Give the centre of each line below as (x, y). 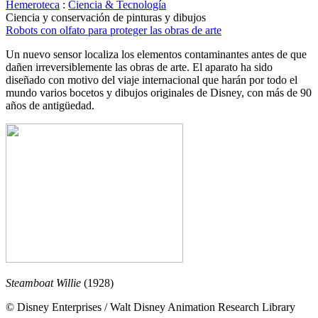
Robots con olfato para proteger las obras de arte (114, 30)
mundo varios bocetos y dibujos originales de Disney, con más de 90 (159, 93)
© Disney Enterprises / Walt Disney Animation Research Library (150, 307)
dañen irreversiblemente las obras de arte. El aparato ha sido (139, 67)
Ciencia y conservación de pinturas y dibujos (106, 17)
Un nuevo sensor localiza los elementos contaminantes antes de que (156, 54)
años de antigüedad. (50, 105)
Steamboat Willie (45, 283)
